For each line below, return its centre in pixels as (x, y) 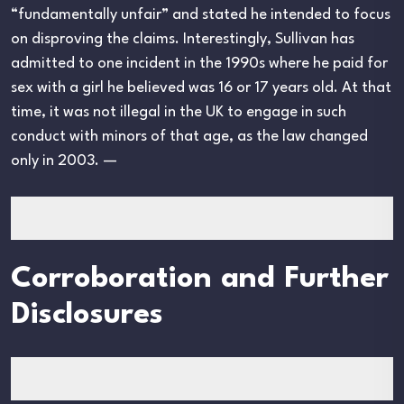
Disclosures (87, 316)
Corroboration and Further (200, 280)
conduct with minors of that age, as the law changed (189, 137)
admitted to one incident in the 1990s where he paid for (199, 64)
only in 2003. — (64, 161)
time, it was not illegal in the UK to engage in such (179, 113)
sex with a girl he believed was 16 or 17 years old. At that (201, 88)
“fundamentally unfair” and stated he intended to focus (201, 15)
